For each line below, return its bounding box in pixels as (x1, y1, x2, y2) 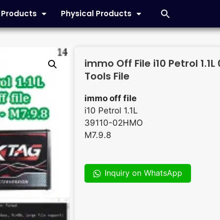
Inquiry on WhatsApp (105, 167, 182, 178)
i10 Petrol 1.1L (84, 106, 138, 115)
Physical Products (60, 8, 132, 19)
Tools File (84, 69, 130, 83)
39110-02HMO (84, 118, 143, 128)
